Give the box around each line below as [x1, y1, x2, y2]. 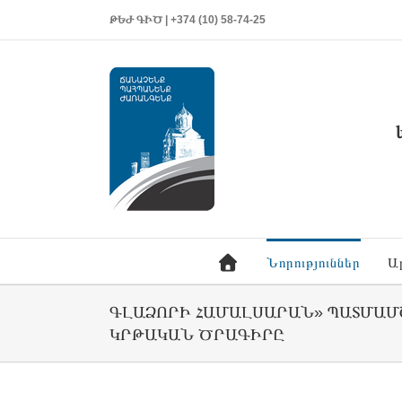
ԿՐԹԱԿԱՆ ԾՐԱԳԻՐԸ [109, 325, 284, 344]
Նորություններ [266, 255, 361, 270]
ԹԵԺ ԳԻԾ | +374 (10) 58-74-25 [109, 13, 266, 26]
